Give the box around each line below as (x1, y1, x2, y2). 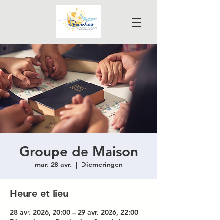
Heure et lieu (10, 188, 68, 199)
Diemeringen (81, 160, 123, 169)
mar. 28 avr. (34, 160, 72, 169)
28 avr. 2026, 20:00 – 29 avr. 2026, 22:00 (10, 208, 138, 217)
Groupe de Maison (19, 143, 138, 160)
